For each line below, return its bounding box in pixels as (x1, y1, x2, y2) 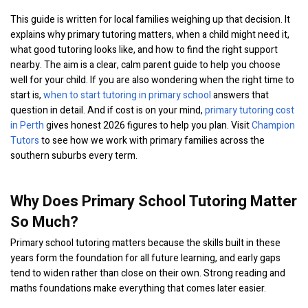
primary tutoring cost (205, 103, 294, 118)
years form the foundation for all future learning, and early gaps (10, 251, 280, 265)
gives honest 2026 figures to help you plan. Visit (44, 118, 252, 133)
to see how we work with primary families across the (39, 133, 265, 148)
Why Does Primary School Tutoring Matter (10, 190, 297, 212)
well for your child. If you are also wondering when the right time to (10, 73, 294, 87)
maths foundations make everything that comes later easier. (10, 281, 266, 296)
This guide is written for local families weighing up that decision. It (10, 12, 290, 27)
